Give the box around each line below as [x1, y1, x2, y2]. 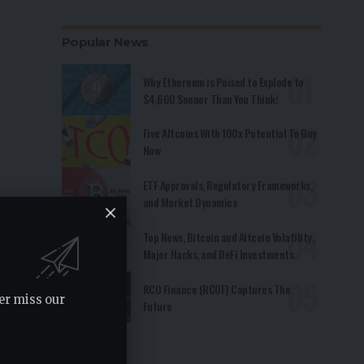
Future [142, 297, 172, 314]
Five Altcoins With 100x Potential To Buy [142, 124, 317, 142]
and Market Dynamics [142, 193, 237, 211]
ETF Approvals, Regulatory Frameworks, [142, 176, 313, 194]
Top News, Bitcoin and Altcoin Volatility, [142, 227, 314, 245]
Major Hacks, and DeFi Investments [142, 245, 294, 262]
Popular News [61, 33, 149, 50]
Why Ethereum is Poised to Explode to [142, 72, 304, 90]
